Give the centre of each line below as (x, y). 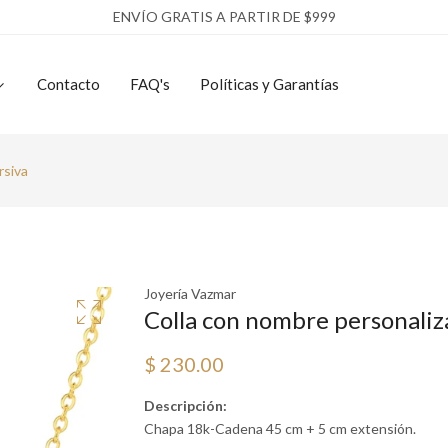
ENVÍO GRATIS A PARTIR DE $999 (224, 16)
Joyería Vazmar (190, 293)
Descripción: (185, 405)
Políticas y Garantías (269, 84)
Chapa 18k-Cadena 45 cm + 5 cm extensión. (280, 428)
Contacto (68, 84)
